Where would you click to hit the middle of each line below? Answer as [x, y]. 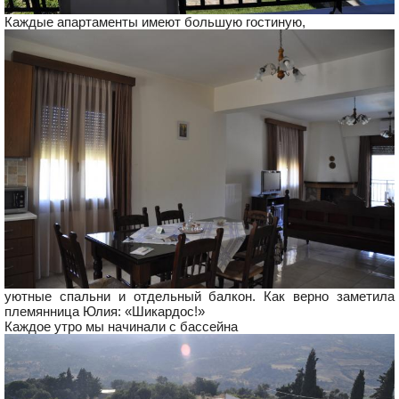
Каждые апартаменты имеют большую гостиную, [155, 22]
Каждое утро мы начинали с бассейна [121, 327]
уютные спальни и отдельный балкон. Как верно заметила [199, 297]
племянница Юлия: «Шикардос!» [105, 312]
